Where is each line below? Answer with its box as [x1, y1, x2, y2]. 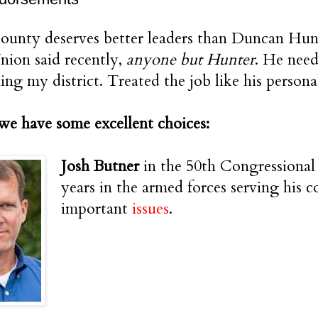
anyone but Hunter [126, 48, 255, 70]
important [61, 197, 132, 219]
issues [132, 197, 169, 219]
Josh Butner [61, 155, 139, 177]
